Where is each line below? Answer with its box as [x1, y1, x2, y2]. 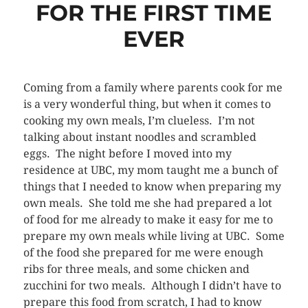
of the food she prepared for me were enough [23, 245, 263, 259]
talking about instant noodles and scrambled [23, 130, 256, 144]
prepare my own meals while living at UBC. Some [23, 229, 285, 243]
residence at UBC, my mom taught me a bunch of [23, 163, 278, 177]
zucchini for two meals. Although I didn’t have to [23, 278, 281, 292]
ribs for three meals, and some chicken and [23, 262, 250, 276]
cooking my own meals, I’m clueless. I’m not [23, 113, 255, 127]
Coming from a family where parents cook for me [23, 80, 283, 94]
